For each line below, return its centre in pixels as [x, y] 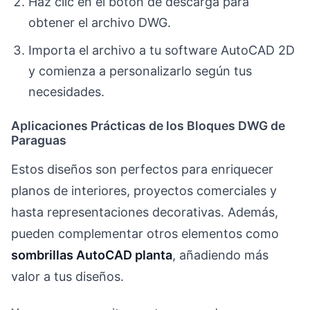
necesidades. [67, 92]
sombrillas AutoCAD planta [92, 255]
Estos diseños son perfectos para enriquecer [142, 169]
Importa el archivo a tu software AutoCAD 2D [162, 51]
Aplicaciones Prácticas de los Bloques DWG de [148, 125]
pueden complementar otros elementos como [145, 233]
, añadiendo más [220, 255]
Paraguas [39, 140]
